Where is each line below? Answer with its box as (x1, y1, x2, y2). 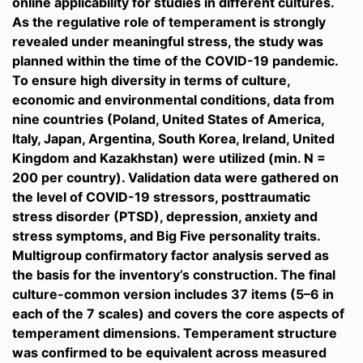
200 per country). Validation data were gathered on (12, 169, 339, 186)
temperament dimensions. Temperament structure (12, 325, 337, 341)
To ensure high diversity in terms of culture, (12, 72, 290, 88)
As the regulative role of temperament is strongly (12, 14, 326, 30)
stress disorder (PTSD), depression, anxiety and (12, 208, 318, 224)
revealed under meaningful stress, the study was (12, 33, 323, 49)
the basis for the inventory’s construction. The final (12, 267, 335, 283)
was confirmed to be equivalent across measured (12, 344, 327, 361)
